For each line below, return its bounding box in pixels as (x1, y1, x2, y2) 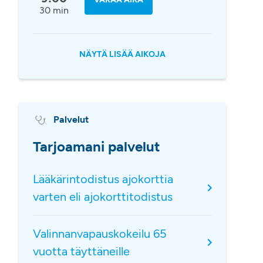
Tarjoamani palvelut (32, 138, 160, 155)
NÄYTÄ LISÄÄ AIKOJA (79, 49, 166, 59)
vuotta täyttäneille (32, 244, 130, 258)
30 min (39, 5, 69, 16)
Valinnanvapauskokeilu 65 (32, 227, 167, 241)
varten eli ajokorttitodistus (32, 190, 173, 204)
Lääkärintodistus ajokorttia (32, 172, 173, 186)
